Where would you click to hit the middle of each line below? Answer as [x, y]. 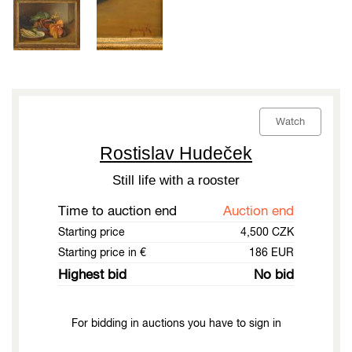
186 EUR [271, 253]
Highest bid [92, 275]
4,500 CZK [267, 232]
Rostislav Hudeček [176, 154]
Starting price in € [102, 253]
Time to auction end [117, 211]
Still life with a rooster [176, 181]
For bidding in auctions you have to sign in [176, 323]
